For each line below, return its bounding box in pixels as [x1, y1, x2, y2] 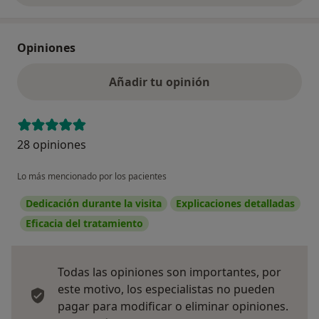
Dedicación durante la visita [26, 196, 162, 210]
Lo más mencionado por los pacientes [17, 169, 167, 182]
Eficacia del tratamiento [26, 216, 143, 230]
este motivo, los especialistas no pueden [58, 281, 275, 297]
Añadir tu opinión [109, 73, 210, 90]
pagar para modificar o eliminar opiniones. [58, 298, 288, 314]
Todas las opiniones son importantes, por [58, 263, 281, 280]
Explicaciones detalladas [176, 196, 295, 210]
